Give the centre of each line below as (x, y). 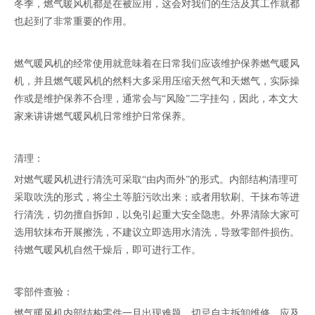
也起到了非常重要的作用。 (73, 21)
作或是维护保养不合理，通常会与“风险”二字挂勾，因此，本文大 (156, 99)
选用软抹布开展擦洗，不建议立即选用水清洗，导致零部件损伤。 (157, 232)
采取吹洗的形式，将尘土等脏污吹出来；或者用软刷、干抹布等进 (157, 197)
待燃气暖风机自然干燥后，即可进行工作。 (108, 250)
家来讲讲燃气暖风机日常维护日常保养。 (103, 116)
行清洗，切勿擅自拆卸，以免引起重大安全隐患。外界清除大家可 (157, 215)
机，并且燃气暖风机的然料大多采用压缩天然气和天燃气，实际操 (157, 81)
